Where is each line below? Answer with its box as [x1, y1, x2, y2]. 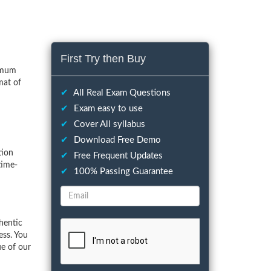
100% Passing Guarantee [71, 167, 173, 176]
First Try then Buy [60, 53, 146, 65]
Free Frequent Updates [71, 151, 163, 160]
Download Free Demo [71, 135, 161, 145]
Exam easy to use [71, 104, 143, 113]
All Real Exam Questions [71, 88, 171, 97]
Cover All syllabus [71, 120, 145, 129]
